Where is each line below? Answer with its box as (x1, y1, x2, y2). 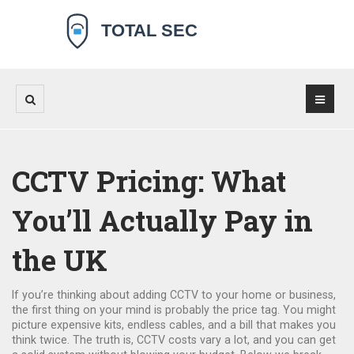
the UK (12, 241, 107, 279)
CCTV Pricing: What (12, 162, 286, 200)
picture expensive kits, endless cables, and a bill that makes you (12, 318, 336, 331)
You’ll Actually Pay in (12, 201, 313, 239)
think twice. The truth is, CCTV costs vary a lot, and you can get (12, 333, 336, 346)
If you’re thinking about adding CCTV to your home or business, (12, 288, 336, 301)
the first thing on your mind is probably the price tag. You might (12, 303, 336, 316)
